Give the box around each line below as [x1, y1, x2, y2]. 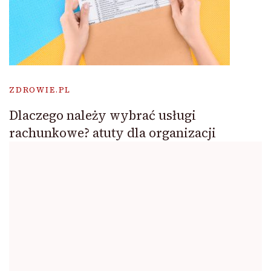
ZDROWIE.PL [9, 84, 71, 95]
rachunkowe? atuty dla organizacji [9, 123, 216, 142]
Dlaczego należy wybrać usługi [9, 106, 196, 124]
